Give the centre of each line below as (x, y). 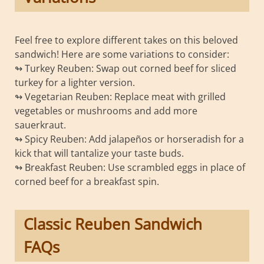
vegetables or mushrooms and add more (106, 111)
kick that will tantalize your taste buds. (99, 154)
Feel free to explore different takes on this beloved (126, 40)
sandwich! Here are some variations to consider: (122, 55)
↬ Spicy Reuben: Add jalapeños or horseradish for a (129, 139)
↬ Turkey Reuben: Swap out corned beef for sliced (126, 69)
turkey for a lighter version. (75, 83)
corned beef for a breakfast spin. (87, 182)
